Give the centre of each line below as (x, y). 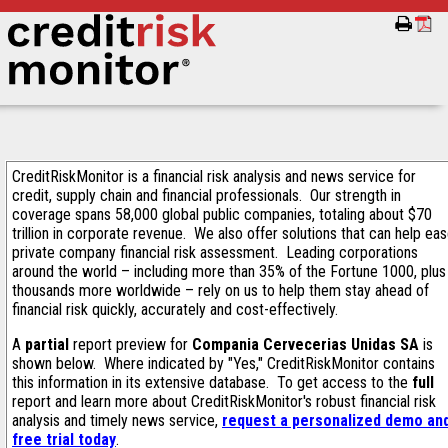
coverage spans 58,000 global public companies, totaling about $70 (222, 214)
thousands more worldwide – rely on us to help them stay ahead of (220, 290)
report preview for (130, 344)
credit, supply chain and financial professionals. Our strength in (206, 195)
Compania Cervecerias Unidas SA (305, 344)
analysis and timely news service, (117, 420)
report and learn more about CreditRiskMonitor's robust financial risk (224, 401)
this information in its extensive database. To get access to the (212, 382)
